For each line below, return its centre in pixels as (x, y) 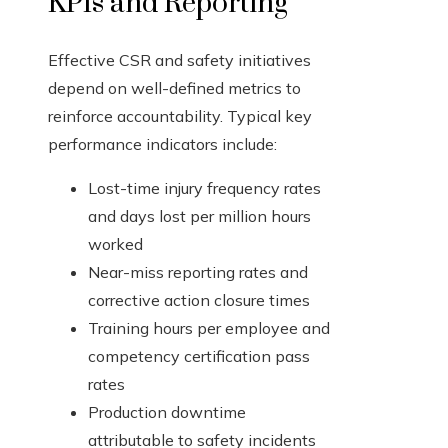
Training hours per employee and (209, 328)
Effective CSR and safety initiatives (179, 60)
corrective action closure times (199, 300)
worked (115, 244)
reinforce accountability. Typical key (180, 116)
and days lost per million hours (199, 216)
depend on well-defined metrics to (174, 88)
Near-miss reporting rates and (198, 272)
